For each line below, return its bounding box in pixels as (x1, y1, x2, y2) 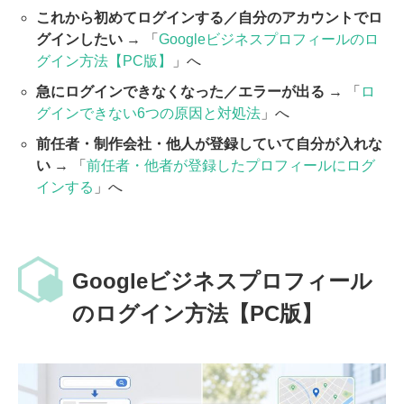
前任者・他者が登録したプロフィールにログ (87, 157, 375, 173)
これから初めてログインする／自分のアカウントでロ (36, 9, 382, 25)
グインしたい (36, 31, 123, 47)
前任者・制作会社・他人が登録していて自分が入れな (36, 135, 382, 151)
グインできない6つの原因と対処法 (36, 105, 261, 121)
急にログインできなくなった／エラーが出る (36, 83, 325, 99)
